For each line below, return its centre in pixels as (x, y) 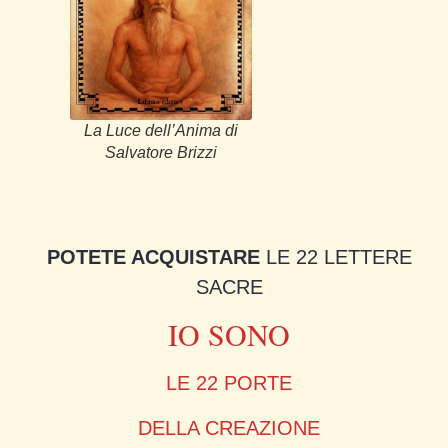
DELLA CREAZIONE (229, 427)
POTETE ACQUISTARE (153, 256)
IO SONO (229, 334)
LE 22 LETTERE (335, 256)
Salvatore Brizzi (161, 152)
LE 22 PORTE (229, 383)
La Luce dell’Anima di (161, 130)
